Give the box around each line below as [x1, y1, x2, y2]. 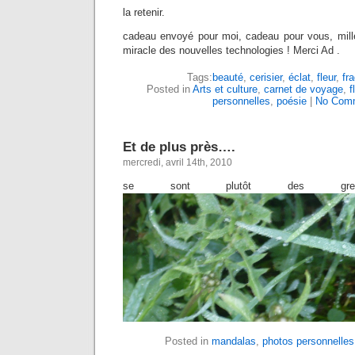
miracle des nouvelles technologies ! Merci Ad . [123, 44, 340, 56]
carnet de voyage [263, 82, 343, 95]
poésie [277, 94, 307, 107]
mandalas [212, 334, 256, 347]
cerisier [250, 71, 282, 83]
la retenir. [123, 6, 165, 18]
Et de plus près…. [123, 138, 235, 155]
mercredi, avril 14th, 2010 [123, 156, 232, 168]
